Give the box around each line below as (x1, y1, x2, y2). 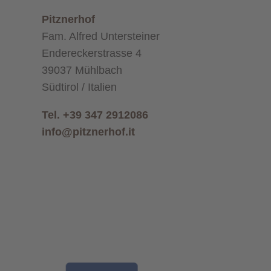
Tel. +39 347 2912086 (41, 108, 148, 121)
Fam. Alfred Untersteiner (41, 30, 160, 42)
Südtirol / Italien (41, 80, 117, 93)
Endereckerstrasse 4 (41, 47, 142, 59)
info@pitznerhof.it (41, 125, 135, 138)
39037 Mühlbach (41, 64, 122, 76)
